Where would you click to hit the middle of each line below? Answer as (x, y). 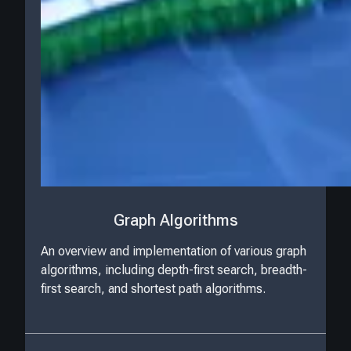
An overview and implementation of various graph (174, 251)
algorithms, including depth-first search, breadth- (174, 270)
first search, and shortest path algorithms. (153, 289)
